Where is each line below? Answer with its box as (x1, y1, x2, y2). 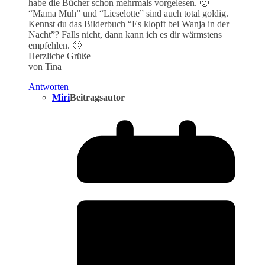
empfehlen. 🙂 (28, 40, 82, 50)
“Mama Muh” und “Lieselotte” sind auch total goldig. (28, 8, 228, 18)
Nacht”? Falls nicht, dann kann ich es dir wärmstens (28, 29, 222, 40)
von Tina (28, 61, 62, 72)
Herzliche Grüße (28, 50, 91, 61)
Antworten (28, 81, 69, 92)
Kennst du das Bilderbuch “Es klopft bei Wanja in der (28, 18, 229, 29)
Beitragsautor (70, 92, 125, 102)
